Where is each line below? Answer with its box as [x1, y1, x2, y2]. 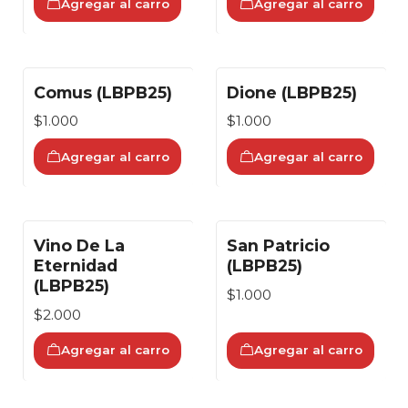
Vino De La [34, 236, 125, 256]
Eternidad [34, 256, 117, 276]
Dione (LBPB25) [227, 83, 357, 103]
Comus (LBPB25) [34, 83, 172, 103]
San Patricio [227, 236, 330, 256]
